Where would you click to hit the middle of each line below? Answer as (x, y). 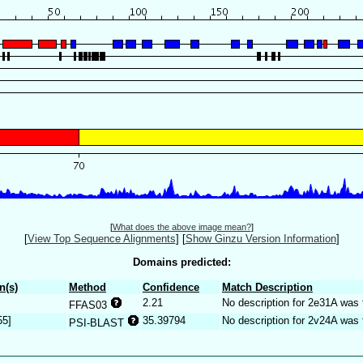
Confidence (171, 287)
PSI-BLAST (98, 322)
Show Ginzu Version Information (261, 239)
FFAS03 (90, 305)
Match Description (267, 287)
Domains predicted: (181, 262)
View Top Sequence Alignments (101, 239)
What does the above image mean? (181, 227)
